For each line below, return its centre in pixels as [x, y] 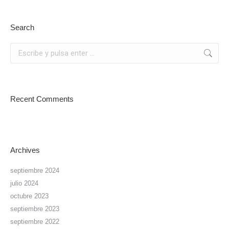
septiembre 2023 [35, 209]
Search [22, 27]
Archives [25, 150]
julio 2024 [24, 183]
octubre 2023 [29, 196]
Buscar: [21, 47]
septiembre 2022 [35, 221]
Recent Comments [42, 99]
